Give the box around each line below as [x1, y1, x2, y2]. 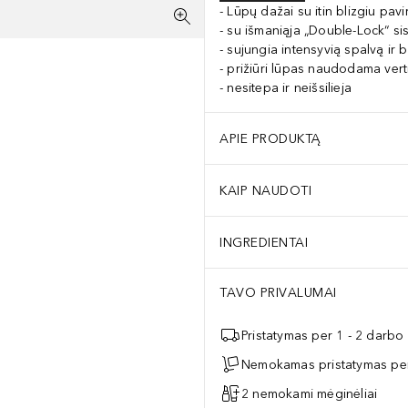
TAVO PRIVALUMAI [219, 285, 337, 301]
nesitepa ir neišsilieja [227, 80, 352, 96]
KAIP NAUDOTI [219, 182, 311, 199]
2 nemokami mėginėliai [241, 385, 378, 402]
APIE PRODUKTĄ [219, 130, 321, 147]
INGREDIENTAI [219, 234, 308, 250]
